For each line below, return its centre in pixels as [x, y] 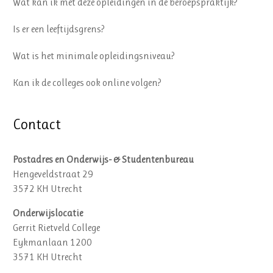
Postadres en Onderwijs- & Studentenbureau [104, 159]
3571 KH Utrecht [48, 257]
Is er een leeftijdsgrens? [59, 29]
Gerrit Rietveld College [57, 227]
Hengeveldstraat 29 [53, 174]
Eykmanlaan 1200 [53, 242]
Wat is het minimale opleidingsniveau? [94, 55]
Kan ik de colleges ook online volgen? [87, 82]
